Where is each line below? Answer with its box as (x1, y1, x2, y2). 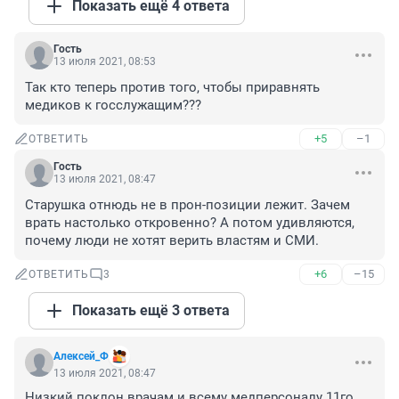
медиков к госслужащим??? (25, 97, 201, 114)
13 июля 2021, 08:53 (53, 55, 156, 69)
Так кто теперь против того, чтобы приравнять (25, 79, 320, 96)
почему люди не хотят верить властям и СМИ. (25, 232, 319, 249)
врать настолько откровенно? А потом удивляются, (25, 215, 354, 232)
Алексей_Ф (53, 350, 109, 363)
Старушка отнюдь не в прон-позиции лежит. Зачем (25, 197, 350, 214)
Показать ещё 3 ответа (72, 302, 230, 320)
